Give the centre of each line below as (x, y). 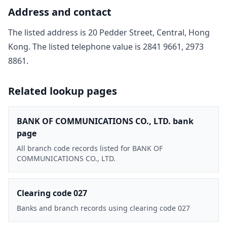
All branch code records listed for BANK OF (90, 148)
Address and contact (60, 12)
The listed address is (48, 32)
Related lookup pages (63, 91)
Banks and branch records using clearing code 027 (103, 208)
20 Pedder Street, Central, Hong (149, 32)
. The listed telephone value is (86, 46)
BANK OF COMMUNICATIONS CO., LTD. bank (105, 121)
